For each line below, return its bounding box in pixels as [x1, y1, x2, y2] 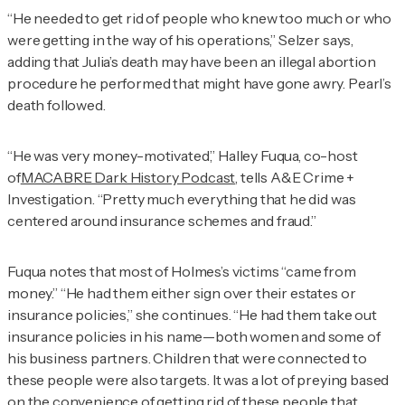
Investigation [7, 190, 92, 209]
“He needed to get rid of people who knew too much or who [7, 9, 392, 28]
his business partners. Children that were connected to [7, 349, 367, 368]
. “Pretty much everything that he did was [91, 190, 356, 209]
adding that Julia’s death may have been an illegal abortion [7, 52, 376, 71]
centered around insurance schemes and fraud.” [7, 212, 316, 231]
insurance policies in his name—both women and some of [7, 327, 381, 346]
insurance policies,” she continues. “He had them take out [7, 306, 377, 325]
